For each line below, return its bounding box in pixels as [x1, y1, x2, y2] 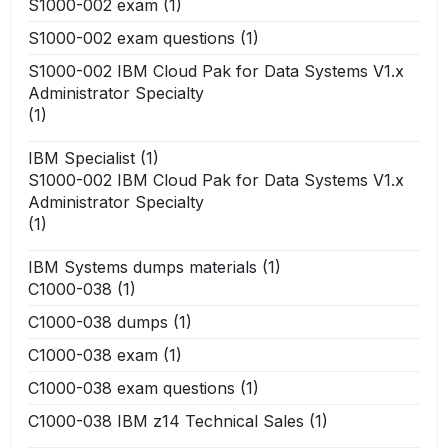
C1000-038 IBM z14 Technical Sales [28, 410, 304, 431]
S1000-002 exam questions [28, 27, 235, 48]
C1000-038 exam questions [28, 377, 235, 398]
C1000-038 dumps [28, 311, 168, 332]
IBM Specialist [28, 147, 135, 168]
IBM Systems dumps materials [28, 256, 257, 277]
